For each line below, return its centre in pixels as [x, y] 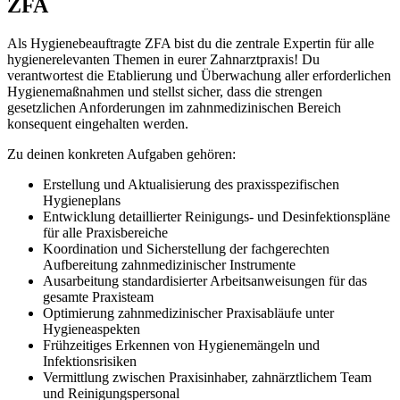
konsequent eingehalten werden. [98, 123]
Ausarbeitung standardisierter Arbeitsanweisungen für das [205, 280]
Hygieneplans [82, 200]
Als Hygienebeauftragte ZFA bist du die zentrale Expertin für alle [191, 43]
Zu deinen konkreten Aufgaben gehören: [121, 154]
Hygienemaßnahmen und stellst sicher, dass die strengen [165, 91]
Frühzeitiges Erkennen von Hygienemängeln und [181, 345]
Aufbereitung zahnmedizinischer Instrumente [169, 264]
